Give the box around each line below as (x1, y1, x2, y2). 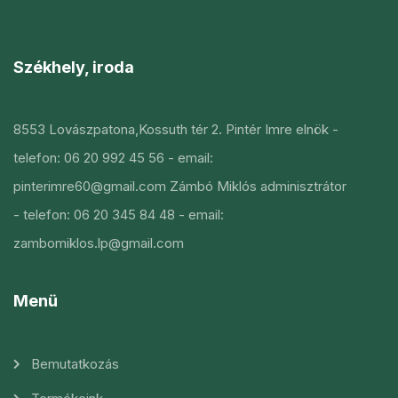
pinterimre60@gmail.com (13, 178, 166, 195)
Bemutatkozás (31, 355, 119, 372)
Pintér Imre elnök (222, 121, 329, 138)
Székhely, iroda (13, 58, 134, 76)
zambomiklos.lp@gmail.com (13, 235, 184, 251)
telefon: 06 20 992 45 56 (13, 149, 164, 166)
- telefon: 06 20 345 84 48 (13, 206, 175, 223)
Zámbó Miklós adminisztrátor (166, 178, 346, 195)
